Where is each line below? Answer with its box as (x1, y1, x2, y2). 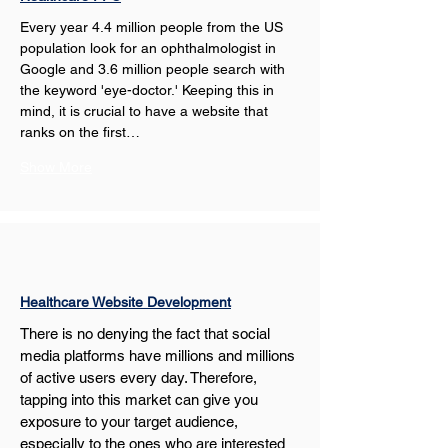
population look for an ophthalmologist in (20, 40, 280, 56)
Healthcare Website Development (20, 294, 231, 310)
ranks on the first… (20, 124, 140, 140)
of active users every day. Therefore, (20, 369, 261, 386)
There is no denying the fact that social (20, 325, 274, 342)
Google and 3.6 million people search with (20, 61, 289, 77)
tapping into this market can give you (20, 391, 262, 408)
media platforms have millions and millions (20, 347, 299, 364)
